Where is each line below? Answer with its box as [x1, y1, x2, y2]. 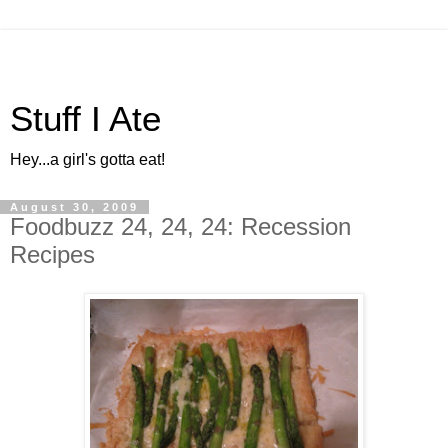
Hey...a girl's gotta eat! [10, 151, 165, 168]
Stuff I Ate [10, 100, 161, 138]
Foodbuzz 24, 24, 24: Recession [10, 213, 351, 240]
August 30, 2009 [10, 201, 139, 213]
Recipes [10, 241, 95, 268]
